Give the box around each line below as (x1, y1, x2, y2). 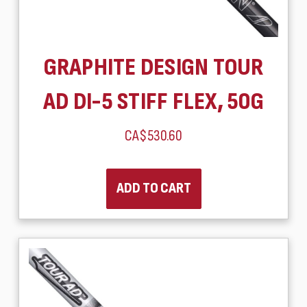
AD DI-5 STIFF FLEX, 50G (43, 86, 264, 116)
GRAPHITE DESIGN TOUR (43, 52, 264, 82)
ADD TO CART (116, 179, 191, 198)
